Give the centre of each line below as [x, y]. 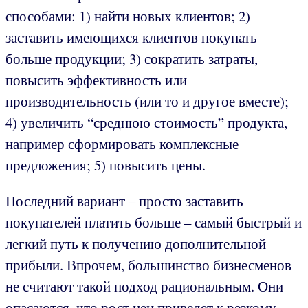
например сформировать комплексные [122, 144]
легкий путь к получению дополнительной [136, 244]
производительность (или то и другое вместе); [147, 101]
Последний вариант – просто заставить [124, 201]
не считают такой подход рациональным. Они [144, 286]
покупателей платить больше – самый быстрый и [154, 222]
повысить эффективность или [96, 80]
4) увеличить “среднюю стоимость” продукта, [146, 123]
